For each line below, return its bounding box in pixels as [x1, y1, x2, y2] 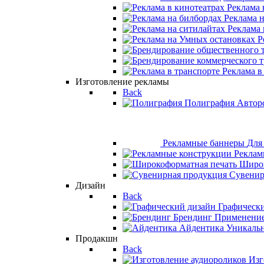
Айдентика [179, 223, 224, 233]
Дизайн [75, 180, 105, 190]
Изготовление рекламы [75, 77, 169, 87]
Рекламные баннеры [163, 138, 245, 148]
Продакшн [75, 233, 118, 243]
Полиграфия [184, 98, 235, 108]
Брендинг [173, 212, 212, 222]
